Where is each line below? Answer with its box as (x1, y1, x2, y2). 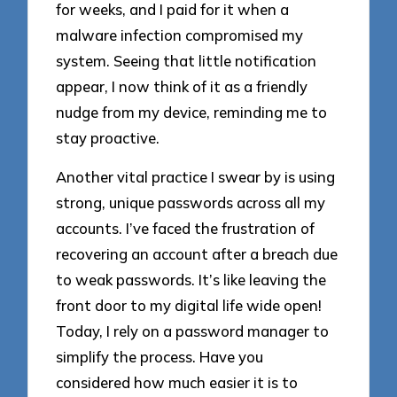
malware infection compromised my (56, 25, 304, 44)
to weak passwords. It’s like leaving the (56, 270, 327, 290)
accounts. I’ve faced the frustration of (56, 219, 315, 238)
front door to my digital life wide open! (56, 296, 323, 315)
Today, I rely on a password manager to (56, 322, 330, 341)
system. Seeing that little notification (56, 51, 317, 70)
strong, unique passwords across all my (56, 193, 326, 213)
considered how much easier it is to (56, 373, 299, 393)
